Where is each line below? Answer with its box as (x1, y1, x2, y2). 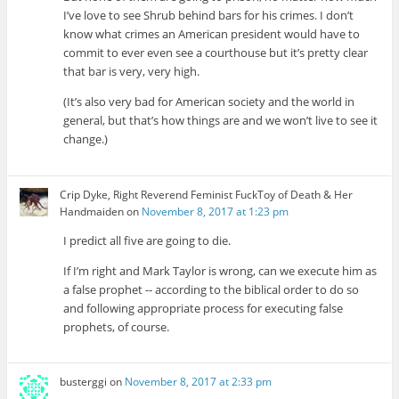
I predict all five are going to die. (63, 232, 232, 248)
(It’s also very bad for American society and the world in (63, 94, 355, 110)
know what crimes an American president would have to (63, 26, 361, 43)
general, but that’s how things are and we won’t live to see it (63, 112, 379, 129)
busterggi (60, 373, 108, 389)
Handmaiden (60, 203, 125, 219)
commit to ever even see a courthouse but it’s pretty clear (63, 45, 369, 61)
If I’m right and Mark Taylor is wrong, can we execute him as (63, 262, 378, 279)
